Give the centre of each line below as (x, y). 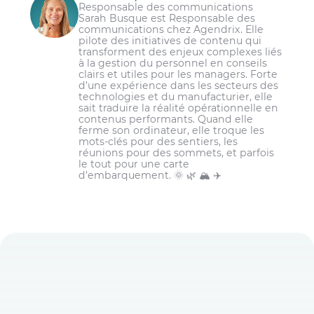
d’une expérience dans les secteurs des (179, 85)
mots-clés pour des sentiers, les (158, 141)
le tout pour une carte (134, 164)
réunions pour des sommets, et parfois (177, 152)
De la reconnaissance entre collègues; (158, 77)
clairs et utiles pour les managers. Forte (178, 74)
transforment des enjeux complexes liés (180, 52)
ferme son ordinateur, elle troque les (172, 130)
